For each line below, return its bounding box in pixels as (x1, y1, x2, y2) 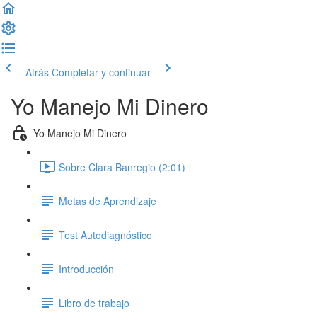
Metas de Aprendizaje (59, 193, 156, 208)
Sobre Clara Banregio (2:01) (59, 159, 185, 174)
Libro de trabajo (59, 295, 129, 310)
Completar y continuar (52, 65, 151, 79)
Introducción (59, 261, 114, 276)
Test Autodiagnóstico (59, 227, 152, 242)
